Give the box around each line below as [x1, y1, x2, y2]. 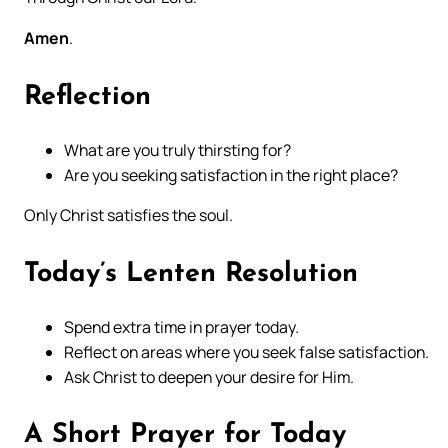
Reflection [24, 84, 151, 112]
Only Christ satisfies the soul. [24, 204, 233, 227]
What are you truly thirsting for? [64, 138, 291, 161]
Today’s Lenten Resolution [24, 261, 358, 289]
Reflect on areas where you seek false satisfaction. [64, 340, 429, 363]
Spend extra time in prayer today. [64, 315, 299, 338]
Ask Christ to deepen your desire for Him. [64, 365, 354, 388]
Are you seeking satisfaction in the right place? [64, 163, 398, 186]
